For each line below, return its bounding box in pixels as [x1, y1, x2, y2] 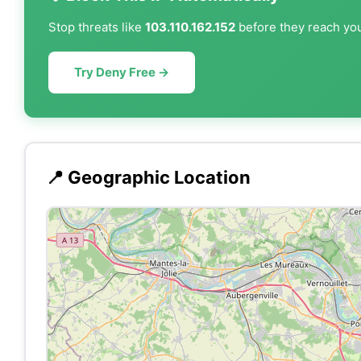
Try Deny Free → [74, 64, 169, 80]
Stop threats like [48, 19, 145, 35]
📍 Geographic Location [45, 166, 251, 188]
